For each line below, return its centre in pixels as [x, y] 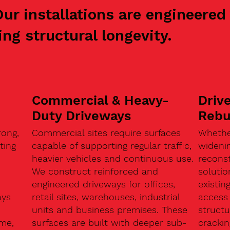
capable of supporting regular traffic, [111, 145]
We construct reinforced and [95, 171]
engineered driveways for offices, [103, 184]
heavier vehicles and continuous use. [112, 158]
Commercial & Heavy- [100, 101]
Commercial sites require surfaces [106, 132]
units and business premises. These [109, 209]
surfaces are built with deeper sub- [109, 222]
